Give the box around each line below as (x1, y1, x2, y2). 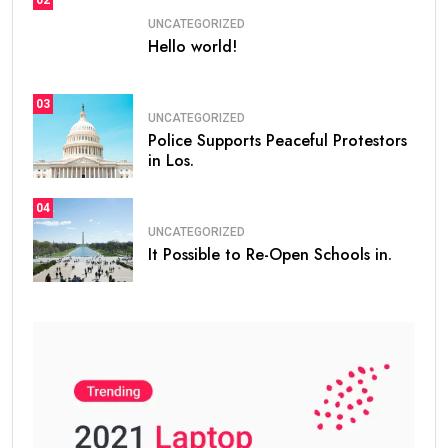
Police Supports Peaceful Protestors (148, 128, 407, 152)
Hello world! (148, 34, 237, 58)
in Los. (148, 148, 194, 172)
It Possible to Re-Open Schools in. (148, 242, 392, 266)
